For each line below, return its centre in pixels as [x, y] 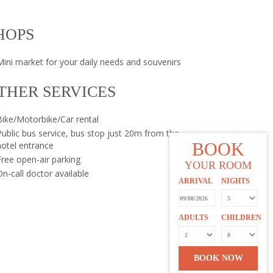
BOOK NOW [218, 258]
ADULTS [193, 218]
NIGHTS [236, 181]
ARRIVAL [196, 181]
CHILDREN [241, 218]
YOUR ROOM [218, 165]
